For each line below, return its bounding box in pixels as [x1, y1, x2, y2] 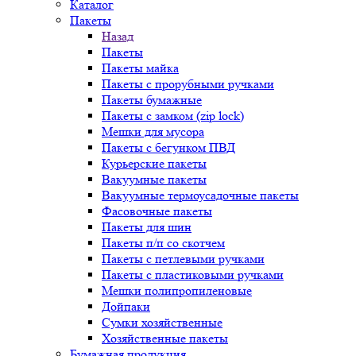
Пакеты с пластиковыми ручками [102, 267, 284, 282]
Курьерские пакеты [102, 156, 207, 171]
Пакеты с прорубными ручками [102, 76, 274, 91]
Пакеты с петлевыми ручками [102, 251, 265, 266]
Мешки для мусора [102, 124, 204, 139]
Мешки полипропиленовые [102, 283, 252, 298]
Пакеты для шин [102, 219, 192, 234]
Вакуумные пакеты [102, 172, 207, 187]
